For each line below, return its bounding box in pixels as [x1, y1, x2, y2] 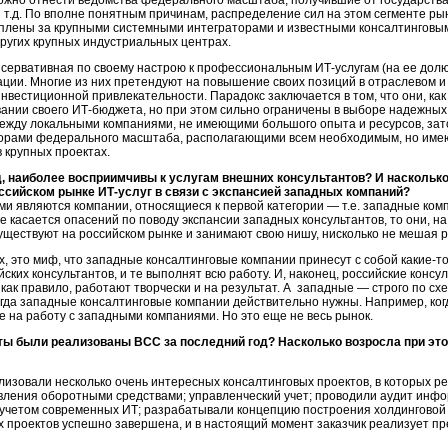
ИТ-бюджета [72, 103, 143, 117]
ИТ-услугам [315, 61, 379, 75]
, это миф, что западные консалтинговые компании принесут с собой [5, 253, 401, 267]
